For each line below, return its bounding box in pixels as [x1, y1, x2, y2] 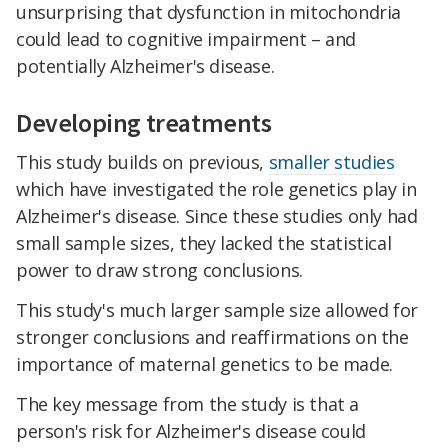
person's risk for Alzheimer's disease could [16, 418, 366, 443]
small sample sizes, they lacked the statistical [16, 230, 392, 255]
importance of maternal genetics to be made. [16, 351, 393, 376]
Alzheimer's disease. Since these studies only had [16, 203, 418, 228]
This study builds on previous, [16, 149, 269, 174]
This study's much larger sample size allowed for [16, 297, 418, 322]
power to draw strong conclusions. [16, 257, 303, 282]
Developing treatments [16, 105, 272, 139]
